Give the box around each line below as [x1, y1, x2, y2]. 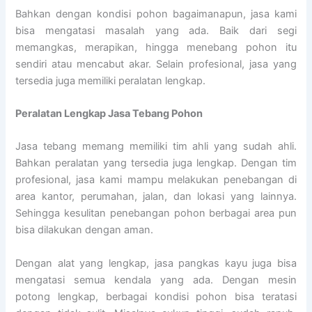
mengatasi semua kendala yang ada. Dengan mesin [15, 273, 297, 286]
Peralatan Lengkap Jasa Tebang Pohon [15, 107, 203, 120]
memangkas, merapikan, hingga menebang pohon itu [15, 40, 297, 54]
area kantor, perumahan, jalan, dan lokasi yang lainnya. [15, 190, 297, 203]
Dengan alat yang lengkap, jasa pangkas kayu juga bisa [15, 256, 297, 270]
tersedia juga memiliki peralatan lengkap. [15, 74, 206, 87]
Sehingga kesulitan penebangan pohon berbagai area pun [15, 207, 297, 220]
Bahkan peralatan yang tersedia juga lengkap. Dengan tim [15, 157, 297, 170]
